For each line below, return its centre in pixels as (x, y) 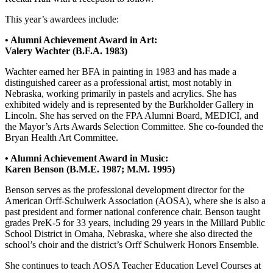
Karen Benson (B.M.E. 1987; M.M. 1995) (90, 169)
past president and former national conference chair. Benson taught (133, 211)
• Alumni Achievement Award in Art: (81, 40)
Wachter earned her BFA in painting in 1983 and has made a (121, 71)
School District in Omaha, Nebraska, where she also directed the (129, 233)
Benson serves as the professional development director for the (125, 190)
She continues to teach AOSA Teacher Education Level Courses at (133, 265)
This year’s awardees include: (62, 19)
